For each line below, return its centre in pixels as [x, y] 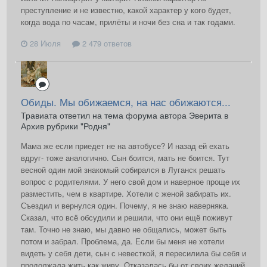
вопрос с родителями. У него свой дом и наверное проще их [131, 181]
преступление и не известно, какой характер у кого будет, [126, 10]
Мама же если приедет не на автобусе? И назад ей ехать [125, 145]
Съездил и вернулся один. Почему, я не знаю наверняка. [125, 205]
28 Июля [45, 43]
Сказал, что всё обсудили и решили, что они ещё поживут [127, 217]
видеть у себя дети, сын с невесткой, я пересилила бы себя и [133, 253]
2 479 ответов [106, 43]
